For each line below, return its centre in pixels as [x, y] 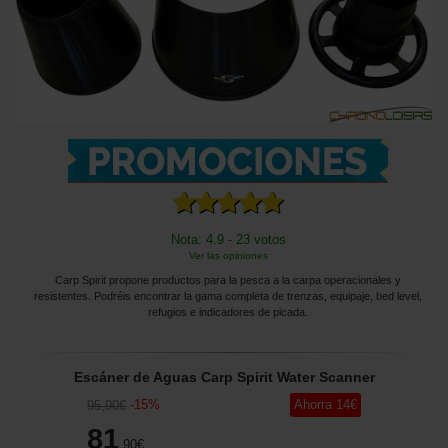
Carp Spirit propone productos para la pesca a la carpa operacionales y [228, 279]
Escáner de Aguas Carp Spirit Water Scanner [224, 376]
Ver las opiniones [228, 255]
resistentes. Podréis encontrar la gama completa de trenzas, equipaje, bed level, [228, 295]
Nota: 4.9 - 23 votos [228, 239]
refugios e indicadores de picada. [228, 311]
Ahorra [313, 404]
